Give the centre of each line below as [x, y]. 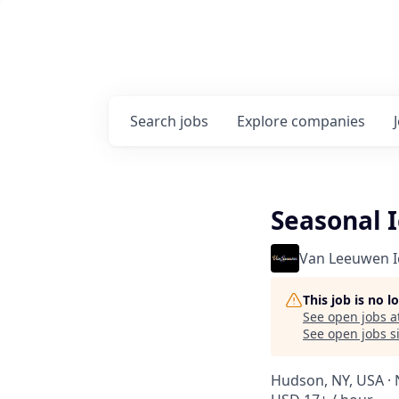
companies [328, 121]
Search [155, 121]
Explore [264, 121]
